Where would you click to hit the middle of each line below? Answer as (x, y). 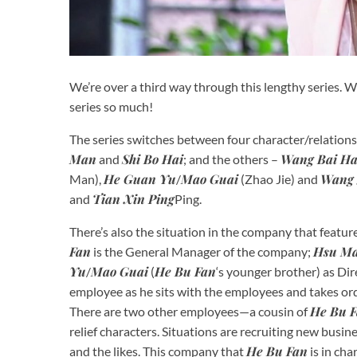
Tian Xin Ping (133, 198)
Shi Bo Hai (153, 159)
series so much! (111, 106)
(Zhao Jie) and (279, 178)
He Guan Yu (140, 178)
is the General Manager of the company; (202, 251)
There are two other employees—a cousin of (190, 311)
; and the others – (232, 159)
